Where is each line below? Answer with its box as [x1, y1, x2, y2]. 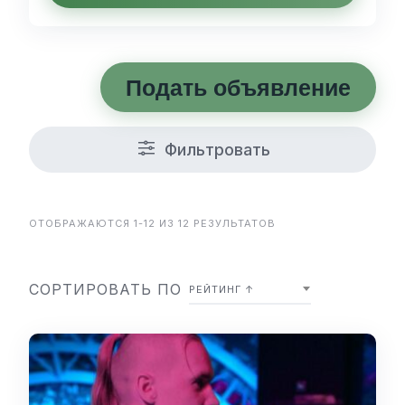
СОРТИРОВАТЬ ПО [29, 280, 182, 298]
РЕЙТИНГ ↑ [189, 283, 254, 296]
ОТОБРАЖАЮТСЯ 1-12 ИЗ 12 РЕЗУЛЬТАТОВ [29, 217, 276, 230]
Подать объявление [126, 73, 351, 101]
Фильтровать [164, 140, 270, 159]
